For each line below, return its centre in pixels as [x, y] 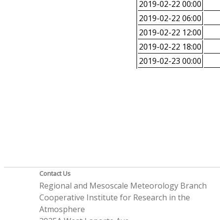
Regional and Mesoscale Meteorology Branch [123, 186]
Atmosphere [62, 209]
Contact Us [55, 174]
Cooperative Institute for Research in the [115, 198]
